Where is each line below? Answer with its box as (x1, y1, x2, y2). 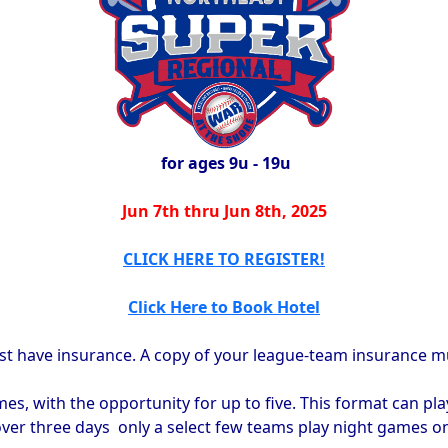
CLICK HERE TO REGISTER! (123, 247, 325, 270)
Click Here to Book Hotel (128, 295, 320, 318)
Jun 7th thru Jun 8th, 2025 (121, 199, 327, 222)
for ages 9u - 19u (157, 151, 291, 174)
